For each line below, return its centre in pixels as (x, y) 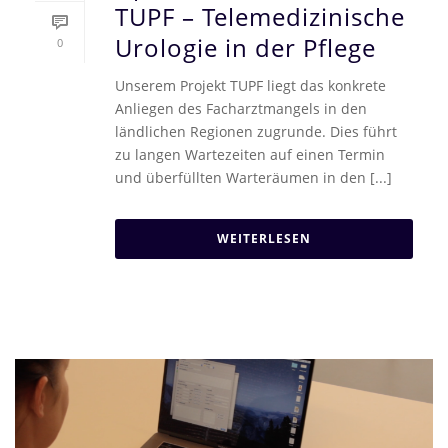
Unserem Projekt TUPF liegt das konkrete (250, 85)
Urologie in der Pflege (245, 47)
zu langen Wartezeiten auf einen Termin (250, 154)
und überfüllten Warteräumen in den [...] (253, 177)
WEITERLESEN (264, 238)
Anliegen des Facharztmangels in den (241, 108)
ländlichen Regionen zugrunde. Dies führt (256, 131)
